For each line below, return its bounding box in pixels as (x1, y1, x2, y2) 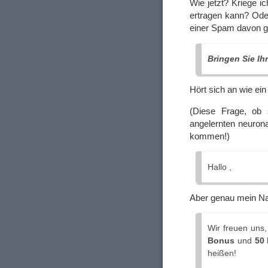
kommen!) (190, 131, 230, 142)
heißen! (208, 248, 236, 258)
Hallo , (208, 162, 232, 172)
